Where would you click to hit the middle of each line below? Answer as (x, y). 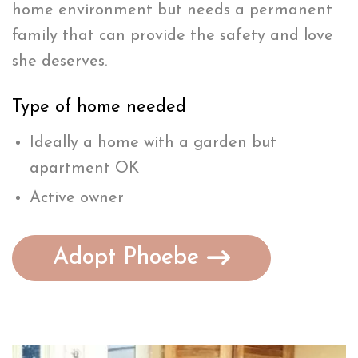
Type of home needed (99, 107)
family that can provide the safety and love (173, 36)
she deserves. (60, 61)
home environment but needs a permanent (172, 10)
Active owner (77, 198)
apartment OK (84, 168)
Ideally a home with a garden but (153, 143)
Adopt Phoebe (126, 257)
